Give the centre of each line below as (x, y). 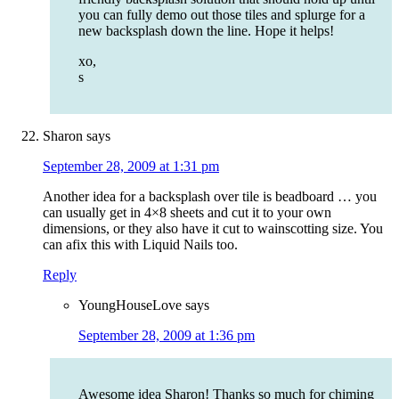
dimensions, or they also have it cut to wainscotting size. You (213, 229)
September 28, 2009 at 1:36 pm (167, 336)
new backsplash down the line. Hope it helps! (206, 31)
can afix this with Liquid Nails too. (140, 245)
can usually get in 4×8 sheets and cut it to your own (187, 213)
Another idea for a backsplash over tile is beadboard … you (210, 197)
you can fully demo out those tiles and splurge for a (222, 15)
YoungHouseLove (130, 305)
